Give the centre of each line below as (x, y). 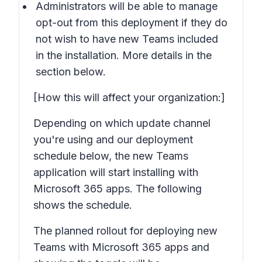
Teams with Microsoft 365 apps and (121, 247)
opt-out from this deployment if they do (132, 23)
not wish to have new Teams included (127, 39)
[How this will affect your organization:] (129, 97)
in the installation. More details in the (124, 55)
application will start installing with (116, 172)
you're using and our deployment (113, 139)
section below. (71, 72)
